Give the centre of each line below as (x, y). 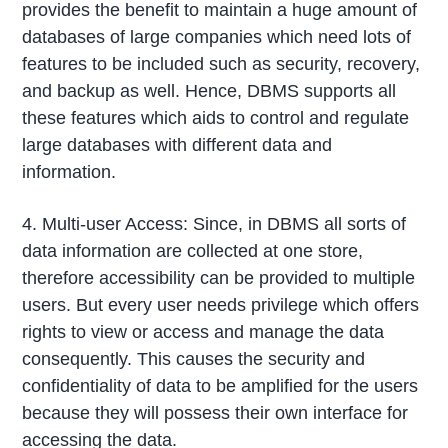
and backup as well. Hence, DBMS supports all (209, 90)
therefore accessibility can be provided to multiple (219, 277)
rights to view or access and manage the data (203, 331)
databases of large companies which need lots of (217, 36)
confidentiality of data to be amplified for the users (220, 385)
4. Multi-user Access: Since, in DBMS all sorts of (214, 223)
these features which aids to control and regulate (216, 117)
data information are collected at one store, (193, 250)
